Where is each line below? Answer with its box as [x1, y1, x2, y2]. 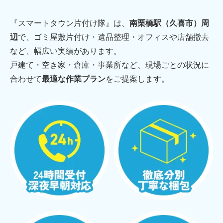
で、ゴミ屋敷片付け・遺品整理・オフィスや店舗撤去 [18, 33, 209, 42]
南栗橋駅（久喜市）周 [129, 19, 209, 28]
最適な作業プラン [42, 75, 106, 84]
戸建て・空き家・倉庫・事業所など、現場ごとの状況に [10, 61, 209, 70]
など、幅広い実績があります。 [10, 47, 121, 56]
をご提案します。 [106, 75, 169, 84]
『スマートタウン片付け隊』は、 [10, 19, 129, 28]
